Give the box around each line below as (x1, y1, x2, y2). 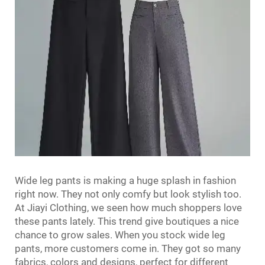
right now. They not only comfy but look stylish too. (15, 188, 241, 200)
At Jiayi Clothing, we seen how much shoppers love (15, 201, 242, 214)
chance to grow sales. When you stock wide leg (15, 228, 225, 241)
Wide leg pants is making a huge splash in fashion (15, 174, 236, 186)
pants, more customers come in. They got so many (15, 242, 241, 254)
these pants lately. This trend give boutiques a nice (15, 215, 239, 227)
